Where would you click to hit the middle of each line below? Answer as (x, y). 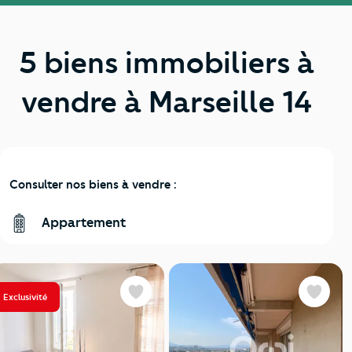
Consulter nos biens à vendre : (93, 184)
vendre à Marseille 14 (167, 102)
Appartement (82, 222)
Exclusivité (25, 297)
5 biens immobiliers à (167, 62)
